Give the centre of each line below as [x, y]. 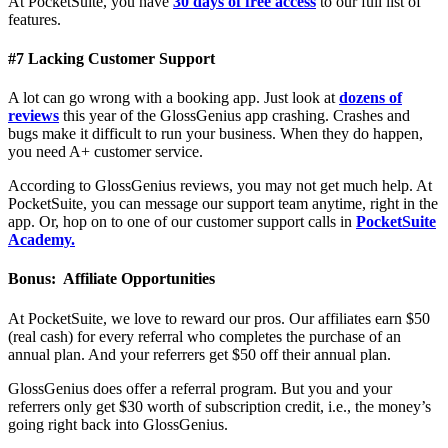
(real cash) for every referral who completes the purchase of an [204, 336]
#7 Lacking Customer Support [113, 58]
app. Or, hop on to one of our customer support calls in [182, 222]
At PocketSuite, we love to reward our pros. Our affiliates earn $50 [219, 318]
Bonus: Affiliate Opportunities [111, 279]
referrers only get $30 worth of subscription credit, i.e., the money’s [219, 406]
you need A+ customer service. [107, 152]
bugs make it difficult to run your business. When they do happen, [215, 134]
